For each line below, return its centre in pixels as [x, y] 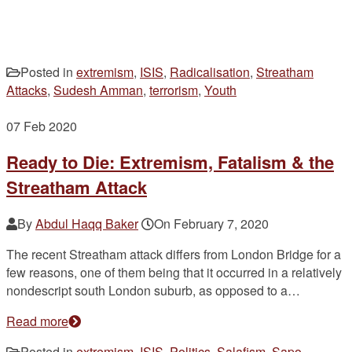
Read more [37, 321]
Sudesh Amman [98, 90]
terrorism [174, 90]
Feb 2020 [50, 126]
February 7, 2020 [221, 223]
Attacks [27, 90]
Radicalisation [210, 72]
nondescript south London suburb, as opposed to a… [153, 290]
